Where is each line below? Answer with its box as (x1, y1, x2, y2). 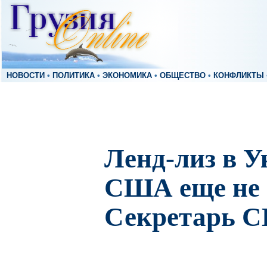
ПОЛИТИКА (52, 72, 95, 80)
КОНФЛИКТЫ (213, 72, 264, 80)
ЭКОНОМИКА (103, 72, 152, 80)
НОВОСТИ (7, 72, 45, 80)
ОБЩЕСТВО (160, 72, 206, 80)
